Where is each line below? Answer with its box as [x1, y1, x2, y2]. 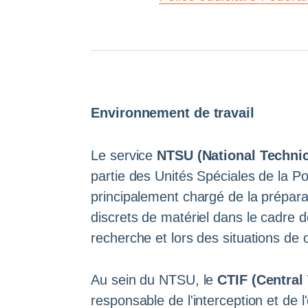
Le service [91, 147, 157, 163]
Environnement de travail [91, 105, 254, 121]
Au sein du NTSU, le [91, 272, 218, 287]
